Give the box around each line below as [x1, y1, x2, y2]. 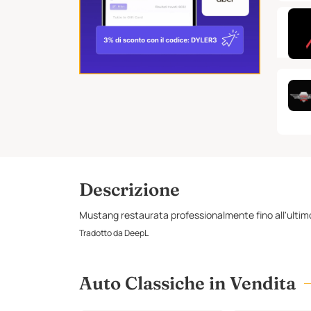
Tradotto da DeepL [79, 227, 149, 239]
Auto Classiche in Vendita [79, 272, 296, 295]
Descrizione [79, 178, 180, 201]
